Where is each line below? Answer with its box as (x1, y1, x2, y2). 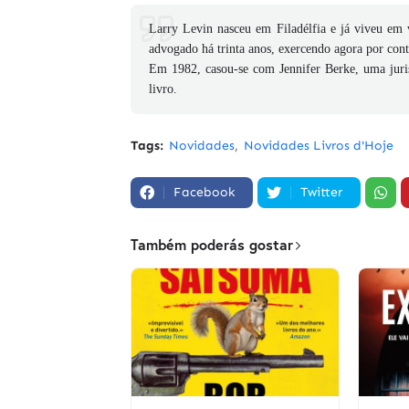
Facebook (173, 184, 235, 200)
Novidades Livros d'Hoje (244, 138, 393, 153)
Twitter (300, 184, 342, 200)
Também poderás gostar (131, 235, 293, 254)
